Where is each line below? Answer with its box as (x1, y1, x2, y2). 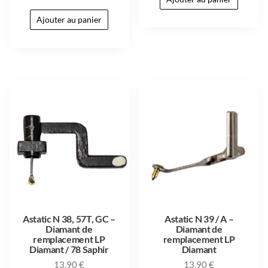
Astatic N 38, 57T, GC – (22, 213, 115, 225)
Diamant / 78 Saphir (29, 243, 109, 255)
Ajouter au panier (36, 14, 102, 25)
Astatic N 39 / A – (165, 213, 234, 225)
